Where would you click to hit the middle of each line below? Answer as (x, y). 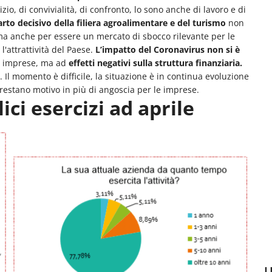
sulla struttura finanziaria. (188, 63)
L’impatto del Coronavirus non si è (168, 49)
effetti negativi (100, 63)
